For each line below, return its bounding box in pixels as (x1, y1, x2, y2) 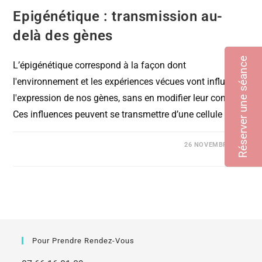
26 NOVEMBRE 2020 (184, 140, 249, 149)
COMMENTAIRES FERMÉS (25, 140, 108, 149)
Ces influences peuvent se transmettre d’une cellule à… (13, 108, 237, 120)
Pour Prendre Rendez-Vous (32, 236, 135, 245)
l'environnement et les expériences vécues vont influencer (13, 75, 248, 87)
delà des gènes (13, 27, 113, 44)
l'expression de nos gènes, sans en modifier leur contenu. (13, 92, 247, 104)
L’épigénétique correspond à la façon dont (13, 59, 187, 71)
